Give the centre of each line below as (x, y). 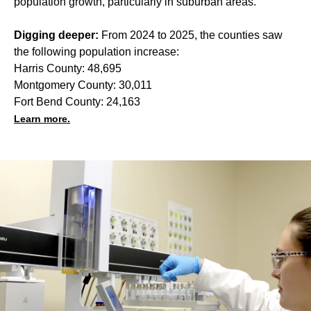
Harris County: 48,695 (68, 68)
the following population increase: (96, 51)
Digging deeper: (56, 35)
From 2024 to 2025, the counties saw (191, 35)
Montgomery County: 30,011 (83, 85)
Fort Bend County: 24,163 (77, 101)
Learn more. (42, 118)
